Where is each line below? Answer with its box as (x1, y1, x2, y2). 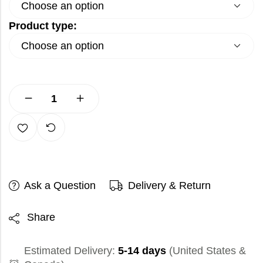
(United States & (166, 244, 246, 257)
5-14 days (118, 244, 166, 257)
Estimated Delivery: (24, 244, 118, 257)
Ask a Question (24, 180, 96, 192)
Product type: (9, 20, 77, 32)
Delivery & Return (128, 180, 211, 192)
